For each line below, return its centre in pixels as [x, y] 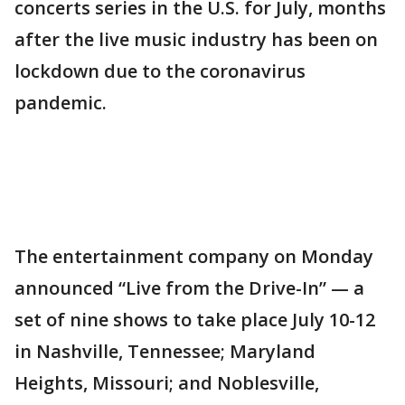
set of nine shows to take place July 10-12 [195, 320]
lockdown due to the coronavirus [160, 71]
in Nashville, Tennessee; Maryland [165, 351]
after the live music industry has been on [196, 39]
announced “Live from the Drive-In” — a [189, 288]
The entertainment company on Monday [194, 256]
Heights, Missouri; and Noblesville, [167, 383]
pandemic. [61, 103]
